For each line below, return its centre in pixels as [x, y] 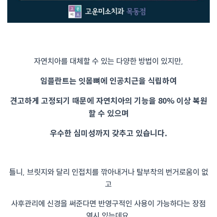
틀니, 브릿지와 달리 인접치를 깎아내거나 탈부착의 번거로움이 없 [108, 172]
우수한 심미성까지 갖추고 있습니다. [108, 133]
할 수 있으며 [108, 113]
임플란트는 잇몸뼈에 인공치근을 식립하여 [108, 81]
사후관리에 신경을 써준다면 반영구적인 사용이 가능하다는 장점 [108, 204]
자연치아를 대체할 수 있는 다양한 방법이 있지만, [108, 61]
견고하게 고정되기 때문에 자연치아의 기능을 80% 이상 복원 [108, 101]
